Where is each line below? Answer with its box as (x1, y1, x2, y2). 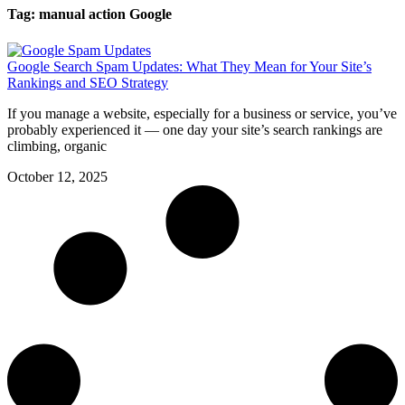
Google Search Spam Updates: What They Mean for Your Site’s (7, 58, 372, 74)
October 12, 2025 (7, 168, 108, 184)
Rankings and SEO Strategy (7, 74, 168, 90)
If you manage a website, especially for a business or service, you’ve (7, 105, 397, 121)
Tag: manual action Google (7, 6, 172, 23)
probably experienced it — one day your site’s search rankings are (7, 121, 382, 137)
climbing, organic (7, 137, 107, 154)
